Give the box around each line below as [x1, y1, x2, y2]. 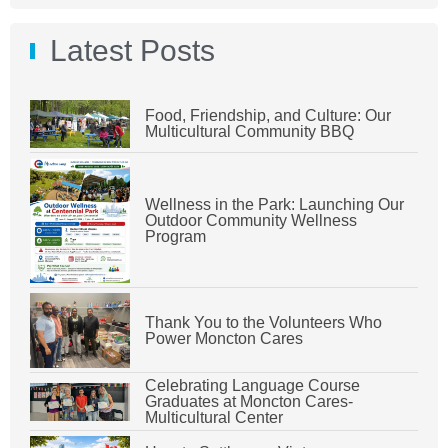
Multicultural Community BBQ [145, 123, 354, 141]
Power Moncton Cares [145, 329, 303, 347]
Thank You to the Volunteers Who [145, 313, 382, 331]
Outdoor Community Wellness [145, 211, 357, 229]
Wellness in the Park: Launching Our [145, 195, 404, 213]
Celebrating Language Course [145, 377, 360, 395]
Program [145, 227, 206, 245]
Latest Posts [50, 34, 215, 68]
